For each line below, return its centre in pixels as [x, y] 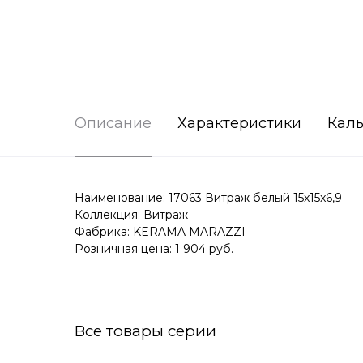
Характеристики [239, 124]
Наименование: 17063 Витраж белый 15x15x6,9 [208, 198]
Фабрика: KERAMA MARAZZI [160, 232]
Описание [113, 124]
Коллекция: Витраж [131, 215]
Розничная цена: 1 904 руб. [154, 249]
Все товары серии [145, 331]
